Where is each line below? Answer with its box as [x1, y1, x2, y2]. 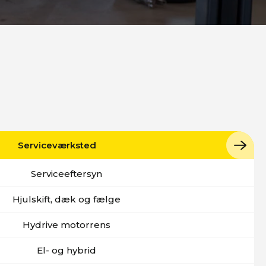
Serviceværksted [18, 140, 96, 151]
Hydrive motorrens [23, 219, 110, 230]
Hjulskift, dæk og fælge [12, 194, 121, 205]
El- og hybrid [37, 245, 96, 256]
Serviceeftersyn [31, 168, 102, 179]
